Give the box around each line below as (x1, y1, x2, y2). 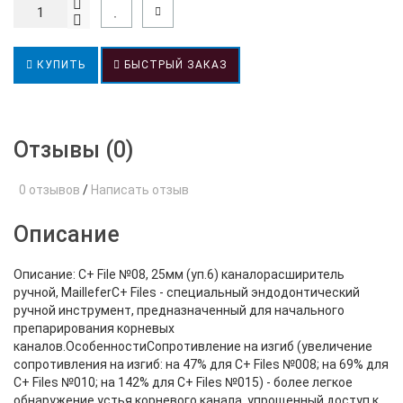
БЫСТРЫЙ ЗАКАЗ (121, 58, 228, 71)
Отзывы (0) (13, 137, 134, 163)
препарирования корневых (13, 321, 175, 336)
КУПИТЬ (33, 58, 85, 71)
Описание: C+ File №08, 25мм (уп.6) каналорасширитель (13, 267, 345, 282)
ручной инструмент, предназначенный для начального (13, 303, 345, 318)
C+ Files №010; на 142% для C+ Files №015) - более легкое (13, 375, 353, 390)
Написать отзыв (91, 183, 189, 197)
